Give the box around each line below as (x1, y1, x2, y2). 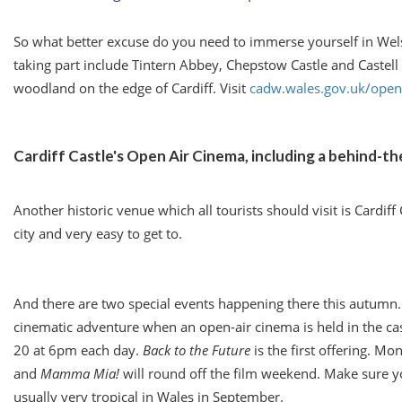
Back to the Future (143, 341, 250, 359)
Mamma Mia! (40, 364, 119, 382)
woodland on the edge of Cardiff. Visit (13, 79, 249, 97)
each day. (77, 341, 143, 359)
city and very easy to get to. (13, 224, 182, 242)
